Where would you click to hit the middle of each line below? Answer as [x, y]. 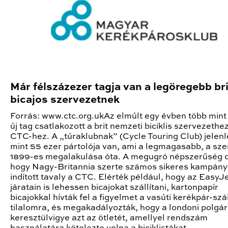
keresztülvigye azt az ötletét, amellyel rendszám [109, 218]
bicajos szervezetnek [65, 100]
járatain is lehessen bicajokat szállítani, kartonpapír [114, 187]
